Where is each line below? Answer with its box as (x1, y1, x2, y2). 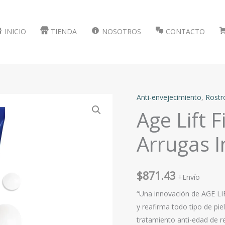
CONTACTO (165, 27, 205, 37)
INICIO (5, 27, 27, 37)
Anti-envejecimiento (137, 92, 201, 102)
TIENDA (51, 27, 77, 37)
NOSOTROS (101, 27, 141, 37)
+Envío (178, 172, 200, 182)
